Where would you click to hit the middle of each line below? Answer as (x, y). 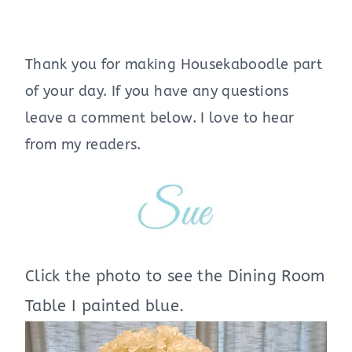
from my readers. (83, 145)
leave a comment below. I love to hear (160, 118)
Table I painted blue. (105, 306)
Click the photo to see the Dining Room (175, 277)
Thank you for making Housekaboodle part (174, 65)
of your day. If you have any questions (157, 92)
